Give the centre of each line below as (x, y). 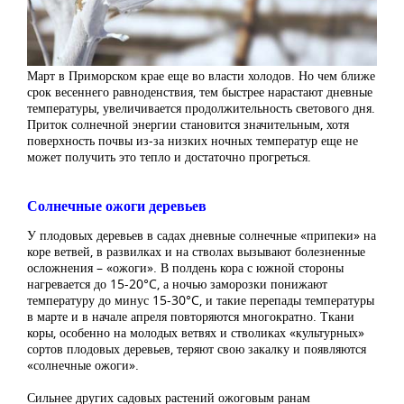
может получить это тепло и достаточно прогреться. (169, 157)
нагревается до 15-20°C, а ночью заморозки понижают (177, 284)
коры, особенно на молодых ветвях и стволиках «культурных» (196, 333)
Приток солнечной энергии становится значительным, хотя (188, 124)
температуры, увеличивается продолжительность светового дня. (201, 108)
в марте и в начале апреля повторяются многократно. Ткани (191, 317)
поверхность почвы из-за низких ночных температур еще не (193, 141)
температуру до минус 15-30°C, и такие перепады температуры (201, 300)
